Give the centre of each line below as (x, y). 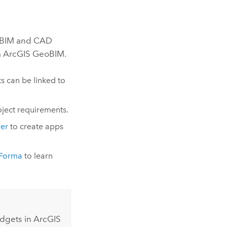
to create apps (35, 126)
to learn (37, 156)
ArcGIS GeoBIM (34, 54)
